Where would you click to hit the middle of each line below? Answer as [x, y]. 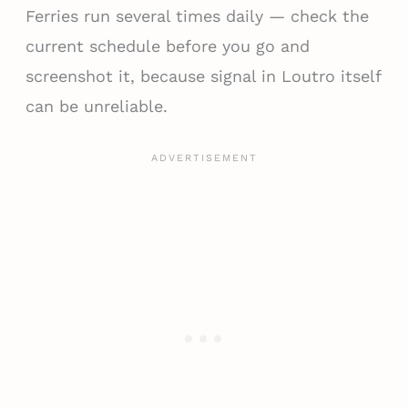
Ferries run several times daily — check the [197, 15]
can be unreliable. [96, 106]
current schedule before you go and [167, 46]
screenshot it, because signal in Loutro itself [203, 76]
